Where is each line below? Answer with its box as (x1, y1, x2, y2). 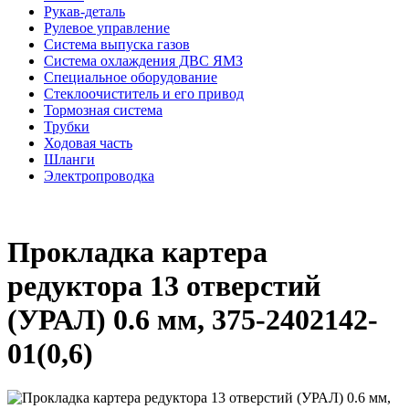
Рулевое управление (44, 20, 170, 37)
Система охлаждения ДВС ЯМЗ (44, 53, 243, 69)
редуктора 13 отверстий (7, 268, 320, 302)
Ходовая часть (44, 135, 132, 152)
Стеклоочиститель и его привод (44, 86, 244, 102)
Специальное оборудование (44, 69, 217, 86)
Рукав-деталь (44, 4, 125, 20)
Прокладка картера (7, 235, 267, 268)
